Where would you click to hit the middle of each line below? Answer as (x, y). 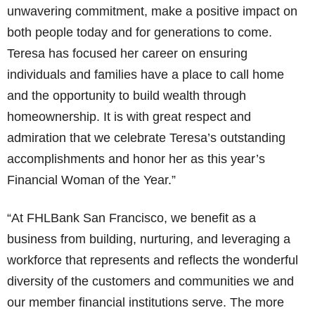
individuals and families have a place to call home (146, 75)
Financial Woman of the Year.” (91, 180)
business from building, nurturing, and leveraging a (149, 239)
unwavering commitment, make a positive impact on (152, 11)
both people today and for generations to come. (140, 32)
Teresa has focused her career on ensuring (127, 53)
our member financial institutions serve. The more (146, 302)
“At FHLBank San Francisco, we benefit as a (131, 218)
